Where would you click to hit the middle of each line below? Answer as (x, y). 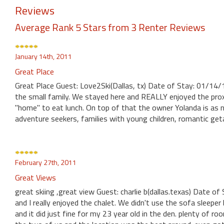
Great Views (35, 178)
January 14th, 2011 (43, 56)
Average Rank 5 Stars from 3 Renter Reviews (110, 27)
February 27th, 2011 (46, 162)
